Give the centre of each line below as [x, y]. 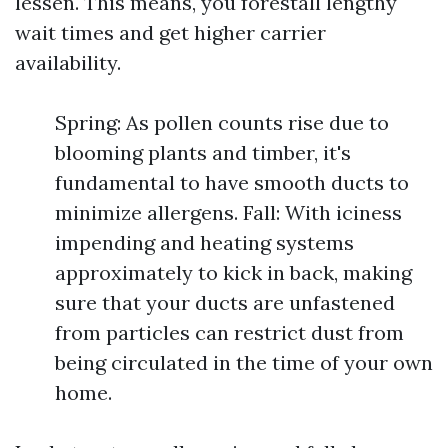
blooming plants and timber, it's [203, 152]
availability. [68, 62]
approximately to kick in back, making [233, 272]
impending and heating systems [204, 242]
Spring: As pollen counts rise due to [222, 122]
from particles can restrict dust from [229, 332]
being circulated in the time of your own [244, 362]
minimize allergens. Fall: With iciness [228, 212]
